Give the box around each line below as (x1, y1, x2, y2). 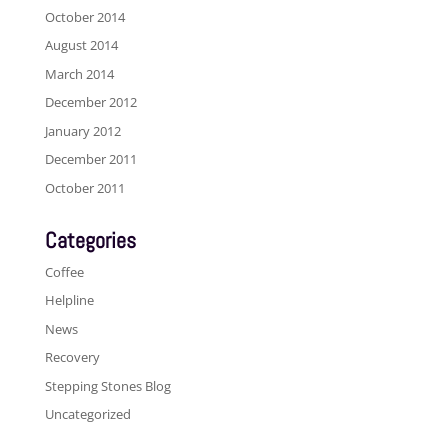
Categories (44, 225, 136, 254)
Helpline (44, 291, 94, 310)
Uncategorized (44, 405, 131, 424)
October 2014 (44, 7, 125, 26)
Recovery (44, 348, 100, 367)
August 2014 (44, 36, 118, 55)
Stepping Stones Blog (44, 376, 171, 395)
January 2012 (44, 121, 121, 140)
